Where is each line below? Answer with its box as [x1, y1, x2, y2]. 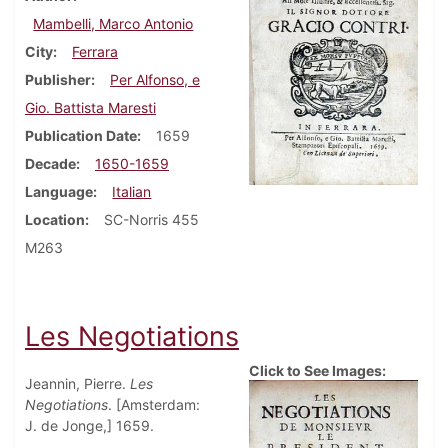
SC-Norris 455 [104, 211, 199, 229]
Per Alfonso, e [110, 71, 200, 89]
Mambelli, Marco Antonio [33, 15, 194, 33]
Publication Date [25, 127, 137, 145]
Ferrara [72, 43, 118, 61]
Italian [112, 183, 152, 201]
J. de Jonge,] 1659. [25, 417, 154, 435]
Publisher [25, 71, 91, 89]
